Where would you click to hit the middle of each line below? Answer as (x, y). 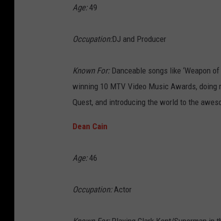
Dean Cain (90, 127)
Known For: (91, 71)
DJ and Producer (139, 39)
